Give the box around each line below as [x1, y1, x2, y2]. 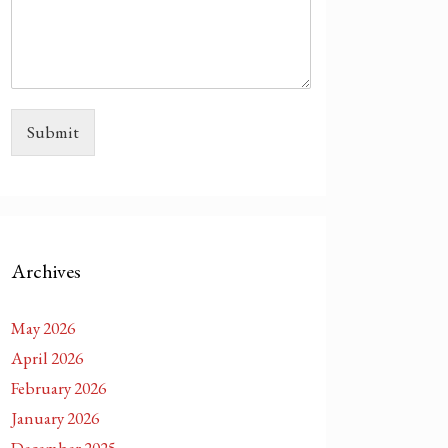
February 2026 [11, 377, 106, 399]
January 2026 [11, 407, 99, 429]
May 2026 [11, 317, 75, 339]
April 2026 [11, 347, 83, 369]
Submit [27, 121, 79, 143]
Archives [11, 258, 81, 284]
